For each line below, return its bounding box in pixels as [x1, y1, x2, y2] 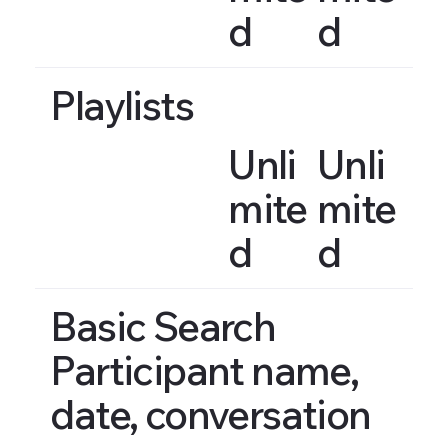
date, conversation [50, 389, 371, 440]
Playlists [50, 80, 194, 131]
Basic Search [50, 301, 276, 352]
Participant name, [50, 345, 359, 396]
